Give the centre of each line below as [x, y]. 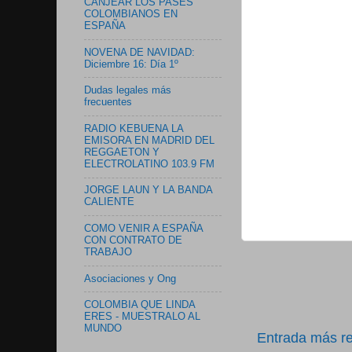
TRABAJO [108, 252]
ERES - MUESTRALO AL [142, 317]
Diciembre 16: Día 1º [131, 64]
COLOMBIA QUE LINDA [139, 305]
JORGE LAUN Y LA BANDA [148, 191]
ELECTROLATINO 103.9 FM [149, 164]
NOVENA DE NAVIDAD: [139, 52]
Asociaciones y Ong [130, 279]
